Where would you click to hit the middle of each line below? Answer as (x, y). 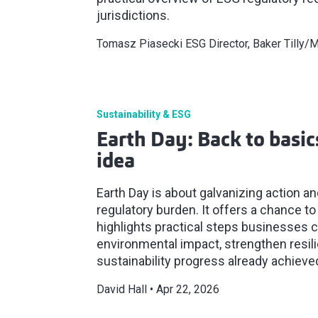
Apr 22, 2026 (188, 290)
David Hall (122, 290)
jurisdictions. (133, 16)
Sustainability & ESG (144, 115)
